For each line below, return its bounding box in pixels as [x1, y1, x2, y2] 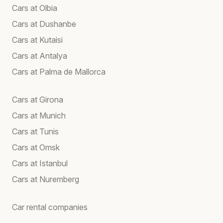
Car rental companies [12, 202, 88, 212]
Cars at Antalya [12, 50, 67, 61]
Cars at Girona [12, 94, 63, 105]
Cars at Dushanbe [12, 18, 76, 29]
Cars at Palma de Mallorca [12, 66, 106, 77]
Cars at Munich [12, 110, 66, 120]
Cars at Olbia [12, 2, 57, 13]
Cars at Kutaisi [12, 34, 63, 45]
